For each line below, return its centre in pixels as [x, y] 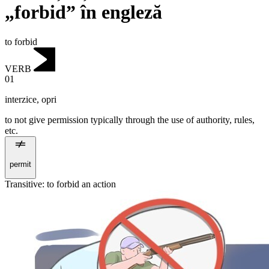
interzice [21, 100]
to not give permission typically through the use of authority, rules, [130, 120]
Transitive [23, 184]
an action [98, 184]
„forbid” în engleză [83, 12]
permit [20, 165]
